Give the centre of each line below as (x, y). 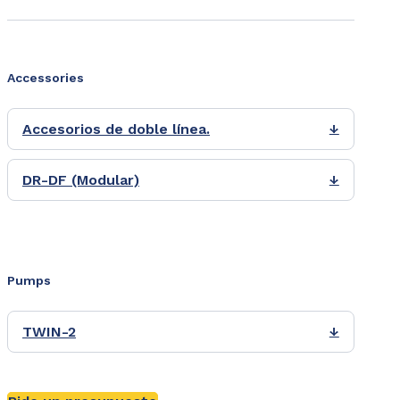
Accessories (46, 78)
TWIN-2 (49, 332)
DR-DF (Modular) (81, 180)
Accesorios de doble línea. (116, 129)
